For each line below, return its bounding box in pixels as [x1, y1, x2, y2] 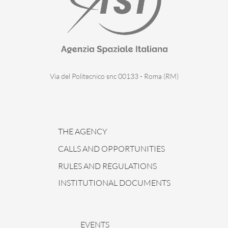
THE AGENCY [58, 126, 107, 137]
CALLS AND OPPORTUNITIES [58, 143, 165, 154]
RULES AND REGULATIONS [58, 160, 157, 171]
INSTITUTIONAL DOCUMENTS [58, 178, 170, 188]
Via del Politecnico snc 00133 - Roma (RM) [49, 71, 179, 80]
